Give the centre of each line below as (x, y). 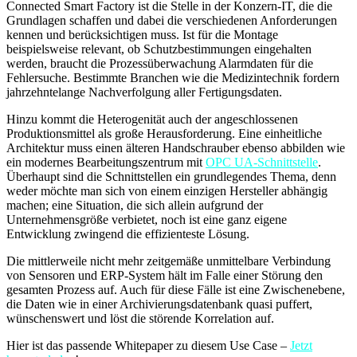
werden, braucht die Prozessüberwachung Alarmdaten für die (160, 63)
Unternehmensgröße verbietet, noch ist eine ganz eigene (147, 219)
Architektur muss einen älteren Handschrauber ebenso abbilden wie (176, 147)
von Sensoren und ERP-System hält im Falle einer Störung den (165, 275)
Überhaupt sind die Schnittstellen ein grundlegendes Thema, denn (171, 176)
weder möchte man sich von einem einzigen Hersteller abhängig (167, 190)
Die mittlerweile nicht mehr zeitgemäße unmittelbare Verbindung (169, 261)
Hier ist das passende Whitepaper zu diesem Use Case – (148, 345)
